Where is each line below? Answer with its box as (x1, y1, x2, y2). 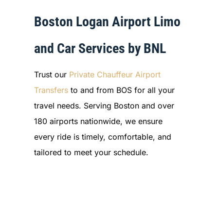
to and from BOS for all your (68, 85, 175, 95)
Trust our (34, 69, 69, 79)
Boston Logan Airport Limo (34, 13, 181, 30)
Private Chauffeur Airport (69, 69, 161, 79)
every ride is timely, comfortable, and (34, 131, 171, 142)
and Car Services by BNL (34, 40, 166, 56)
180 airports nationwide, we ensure (34, 116, 163, 126)
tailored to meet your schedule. (34, 147, 148, 157)
